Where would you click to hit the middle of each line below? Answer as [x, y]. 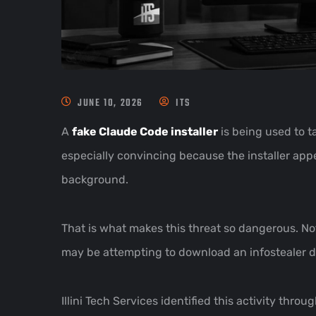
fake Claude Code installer [145, 131]
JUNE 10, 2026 [111, 103]
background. [95, 179]
